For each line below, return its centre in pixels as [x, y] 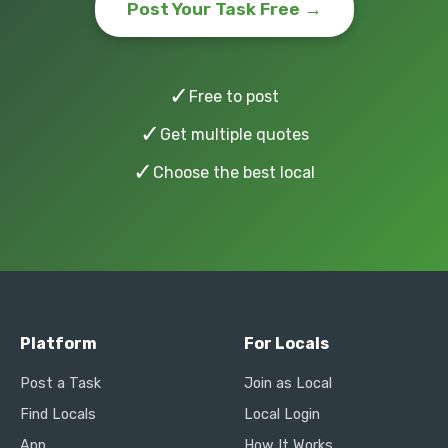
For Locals [286, 343]
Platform [58, 343]
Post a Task [60, 383]
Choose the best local [234, 172]
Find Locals [58, 414]
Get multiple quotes [234, 134]
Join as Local [288, 383]
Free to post [234, 96]
